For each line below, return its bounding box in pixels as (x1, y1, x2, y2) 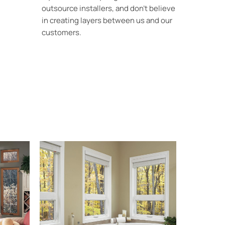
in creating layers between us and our (41, 15, 172, 26)
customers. (41, 27, 83, 38)
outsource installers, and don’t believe (41, 3, 175, 14)
